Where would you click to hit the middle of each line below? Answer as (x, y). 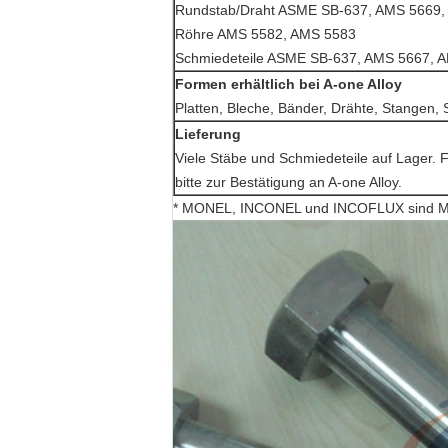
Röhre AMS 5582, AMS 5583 (265, 34)
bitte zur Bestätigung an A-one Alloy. (288, 182)
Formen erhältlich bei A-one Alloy (288, 84)
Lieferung (208, 134)
